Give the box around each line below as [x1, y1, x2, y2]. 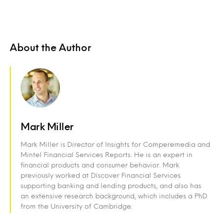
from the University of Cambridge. [21, 203, 133, 209]
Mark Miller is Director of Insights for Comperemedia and [21, 141, 210, 147]
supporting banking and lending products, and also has [21, 182, 201, 188]
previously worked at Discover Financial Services [21, 172, 181, 178]
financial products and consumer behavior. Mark [21, 162, 179, 167]
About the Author [10, 43, 91, 51]
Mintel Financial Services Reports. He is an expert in [21, 151, 192, 157]
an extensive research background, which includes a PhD [21, 192, 207, 198]
